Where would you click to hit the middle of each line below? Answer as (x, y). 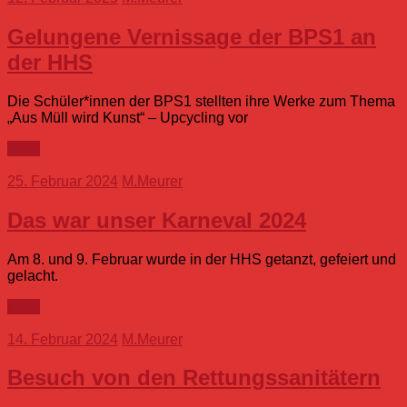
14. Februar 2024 (63, 339)
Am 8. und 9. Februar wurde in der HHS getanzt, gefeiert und (202, 259)
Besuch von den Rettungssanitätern (194, 378)
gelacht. (33, 275)
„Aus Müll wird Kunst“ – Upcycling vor (128, 117)
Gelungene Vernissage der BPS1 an (192, 36)
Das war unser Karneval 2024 (157, 220)
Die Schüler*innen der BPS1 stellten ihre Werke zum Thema (201, 101)
